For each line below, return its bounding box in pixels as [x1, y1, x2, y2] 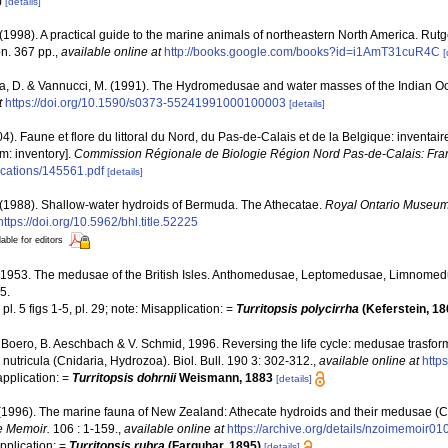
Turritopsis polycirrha [236, 301, 359, 316]
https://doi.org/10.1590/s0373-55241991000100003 [5, 96, 286, 111]
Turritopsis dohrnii [72, 370, 176, 385]
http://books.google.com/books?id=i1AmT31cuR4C [164, 45, 440, 60]
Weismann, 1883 [176, 370, 276, 385]
